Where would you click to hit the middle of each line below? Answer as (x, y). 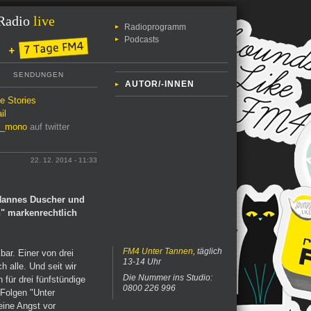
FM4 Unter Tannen (158, 251)
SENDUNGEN (39, 75)
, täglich (208, 251)
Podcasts (142, 40)
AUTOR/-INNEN (160, 84)
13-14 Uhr (142, 262)
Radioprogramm (155, 27)
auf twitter (49, 127)
